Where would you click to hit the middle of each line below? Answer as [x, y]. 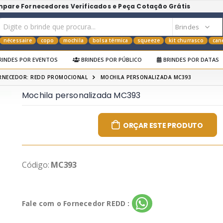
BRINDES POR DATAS [190, 59]
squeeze [149, 40]
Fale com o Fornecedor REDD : [76, 203]
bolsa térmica [111, 40]
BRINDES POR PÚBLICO [111, 59]
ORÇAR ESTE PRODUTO [163, 125]
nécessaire [17, 40]
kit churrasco [186, 40]
